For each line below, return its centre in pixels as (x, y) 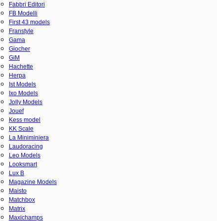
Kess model (25, 120)
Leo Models (25, 155)
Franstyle (21, 31)
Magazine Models (33, 182)
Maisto (18, 191)
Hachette (21, 66)
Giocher (19, 49)
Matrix (17, 208)
